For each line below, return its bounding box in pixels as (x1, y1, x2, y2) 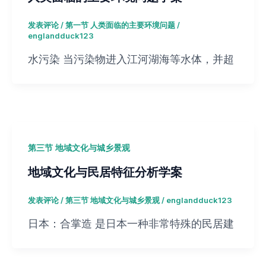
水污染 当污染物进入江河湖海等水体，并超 (27, 52, 234, 65)
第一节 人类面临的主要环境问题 (65, 20, 175, 30)
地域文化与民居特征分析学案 (27, 164, 182, 179)
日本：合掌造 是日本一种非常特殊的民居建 (27, 217, 234, 230)
